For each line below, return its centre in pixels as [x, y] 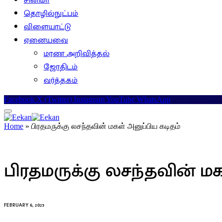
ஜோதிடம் [61, 67]
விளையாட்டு [47, 27]
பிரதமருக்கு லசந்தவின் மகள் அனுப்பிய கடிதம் [106, 126]
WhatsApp [154, 100]
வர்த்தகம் [61, 81]
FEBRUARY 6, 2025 [24, 205]
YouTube [120, 100]
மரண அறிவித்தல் [77, 54]
